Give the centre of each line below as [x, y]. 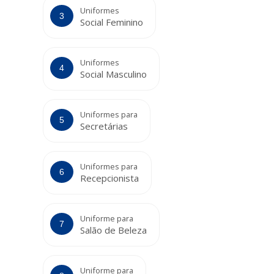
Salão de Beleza [113, 230]
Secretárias [104, 126]
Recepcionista [109, 178]
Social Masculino [113, 74]
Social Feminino [112, 22]
